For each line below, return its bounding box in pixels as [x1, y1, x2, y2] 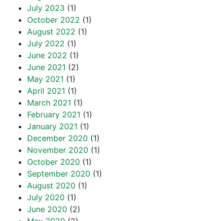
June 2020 [27, 204, 67, 214]
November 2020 [27, 145, 88, 155]
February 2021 [27, 110, 80, 119]
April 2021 [27, 86, 65, 96]
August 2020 [27, 181, 75, 190]
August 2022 [27, 27, 75, 37]
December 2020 [27, 133, 88, 143]
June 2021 [27, 62, 66, 72]
